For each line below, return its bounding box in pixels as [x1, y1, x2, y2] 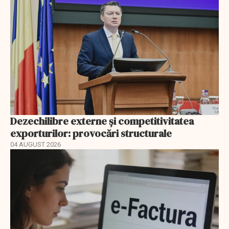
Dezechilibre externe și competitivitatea [10, 114, 194, 129]
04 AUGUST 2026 [10, 141, 61, 149]
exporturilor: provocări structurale [10, 126, 172, 141]
